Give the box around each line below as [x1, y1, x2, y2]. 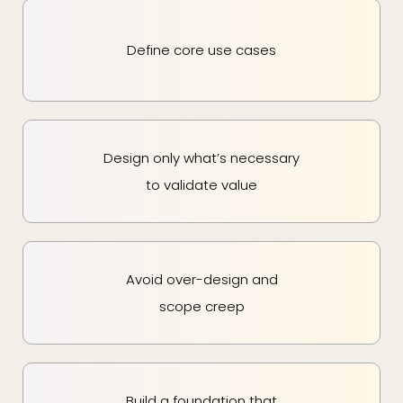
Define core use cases [127, 40, 276, 59]
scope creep [158, 296, 245, 316]
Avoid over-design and [125, 269, 278, 289]
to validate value [146, 175, 257, 194]
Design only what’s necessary [103, 148, 300, 167]
